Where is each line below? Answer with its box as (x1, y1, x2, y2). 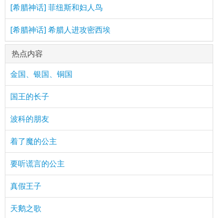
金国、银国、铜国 (10, 68, 73, 79)
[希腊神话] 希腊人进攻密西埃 (10, 24, 110, 35)
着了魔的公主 (10, 135, 57, 146)
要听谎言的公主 (10, 158, 65, 169)
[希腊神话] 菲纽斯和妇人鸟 (10, 1, 103, 13)
